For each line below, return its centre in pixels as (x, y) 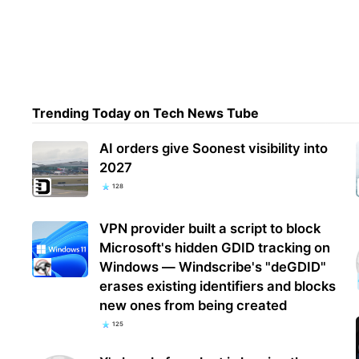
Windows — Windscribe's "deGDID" (213, 267)
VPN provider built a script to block (210, 229)
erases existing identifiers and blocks (218, 286)
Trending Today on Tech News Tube (146, 113)
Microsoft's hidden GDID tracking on (215, 248)
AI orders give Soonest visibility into (214, 149)
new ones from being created (194, 306)
